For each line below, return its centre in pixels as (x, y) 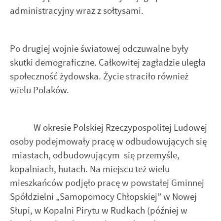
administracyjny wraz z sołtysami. (77, 11)
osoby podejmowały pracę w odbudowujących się (108, 141)
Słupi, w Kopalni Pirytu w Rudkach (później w (99, 210)
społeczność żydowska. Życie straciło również (99, 76)
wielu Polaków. (39, 90)
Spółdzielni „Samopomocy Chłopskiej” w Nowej (103, 196)
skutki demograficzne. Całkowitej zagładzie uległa (108, 62)
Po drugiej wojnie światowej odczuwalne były (99, 48)
